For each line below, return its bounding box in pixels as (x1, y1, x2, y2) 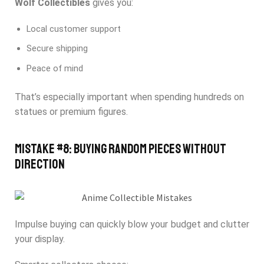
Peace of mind (27, 62, 83, 74)
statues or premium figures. (15, 105, 128, 117)
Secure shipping (27, 43, 88, 54)
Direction (15, 156, 65, 173)
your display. (15, 233, 65, 245)
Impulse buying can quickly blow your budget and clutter (15, 218, 249, 230)
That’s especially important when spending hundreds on (15, 91, 244, 103)
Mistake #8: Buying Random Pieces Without (15, 141, 226, 158)
